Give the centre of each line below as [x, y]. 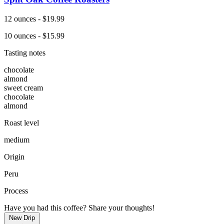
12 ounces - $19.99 [34, 18]
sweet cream [23, 87]
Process [16, 190]
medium [17, 139]
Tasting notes [25, 52]
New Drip [22, 217]
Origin [14, 156]
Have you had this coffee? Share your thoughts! [79, 207]
